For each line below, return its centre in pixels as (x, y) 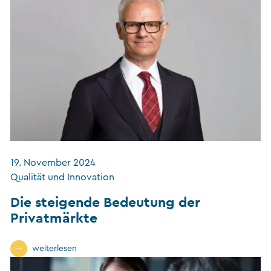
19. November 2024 (53, 163)
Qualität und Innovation (62, 178)
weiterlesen (54, 249)
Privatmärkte (54, 218)
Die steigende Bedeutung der (105, 202)
